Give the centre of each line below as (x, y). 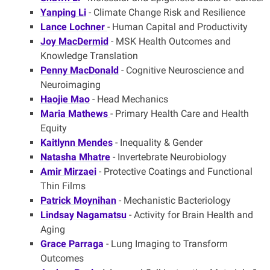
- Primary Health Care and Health (179, 114)
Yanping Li (63, 13)
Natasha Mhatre (75, 157)
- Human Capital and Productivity (177, 27)
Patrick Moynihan (78, 201)
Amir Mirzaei (68, 172)
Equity (53, 128)
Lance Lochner (74, 27)
